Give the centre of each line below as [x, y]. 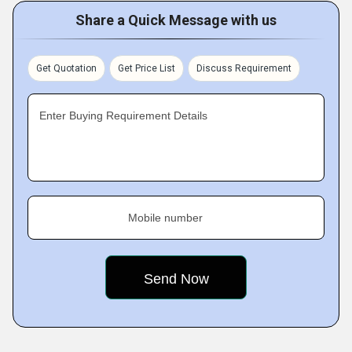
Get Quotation [66, 69]
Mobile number [165, 218]
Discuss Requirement [244, 69]
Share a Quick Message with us [176, 20]
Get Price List [147, 69]
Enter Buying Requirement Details [123, 116]
